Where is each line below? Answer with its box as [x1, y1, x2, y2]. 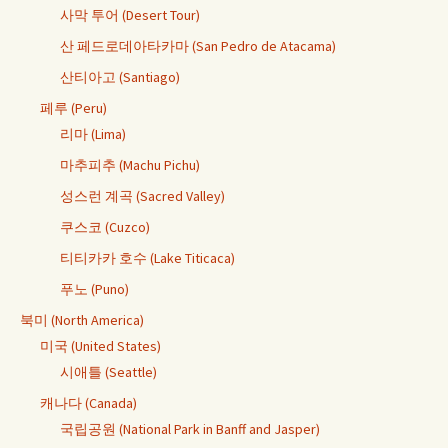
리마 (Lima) [60, 124, 126, 143]
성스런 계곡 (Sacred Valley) [60, 186, 225, 205]
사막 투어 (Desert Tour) [60, 5, 200, 24]
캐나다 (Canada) [40, 393, 137, 412]
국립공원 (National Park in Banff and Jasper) [60, 419, 320, 438]
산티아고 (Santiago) [60, 67, 180, 86]
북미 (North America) [20, 310, 144, 329]
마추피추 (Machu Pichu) [60, 155, 200, 174]
